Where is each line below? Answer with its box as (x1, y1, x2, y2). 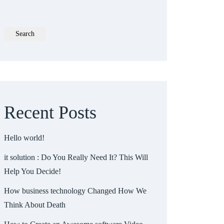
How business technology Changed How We (4, 186, 146, 195)
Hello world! (4, 133, 44, 142)
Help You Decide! (4, 166, 61, 175)
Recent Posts (4, 102, 96, 122)
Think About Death (4, 200, 65, 209)
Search (15, 29, 34, 37)
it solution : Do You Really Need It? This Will (4, 152, 148, 161)
